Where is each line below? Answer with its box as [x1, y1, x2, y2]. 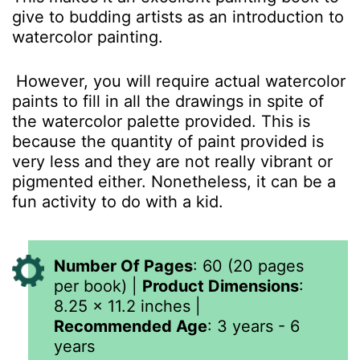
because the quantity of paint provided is [12, 132, 324, 151]
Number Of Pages [54, 256, 193, 276]
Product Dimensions [142, 276, 299, 296]
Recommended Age [54, 317, 207, 336]
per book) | [54, 276, 142, 296]
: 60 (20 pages [193, 256, 304, 276]
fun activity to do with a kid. [12, 192, 228, 211]
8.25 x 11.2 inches [54, 297, 190, 316]
